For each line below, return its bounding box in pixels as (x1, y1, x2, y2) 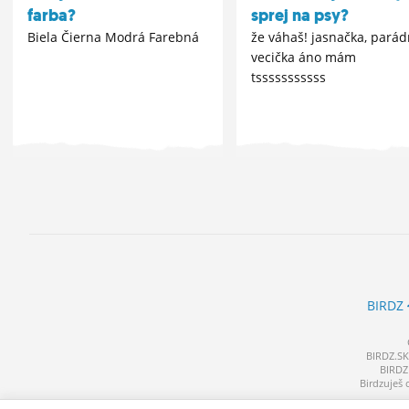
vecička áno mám (250, 48, 356, 66)
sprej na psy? (250, 5, 349, 26)
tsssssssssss (250, 68, 326, 86)
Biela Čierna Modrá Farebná (27, 28, 199, 46)
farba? (27, 5, 76, 26)
